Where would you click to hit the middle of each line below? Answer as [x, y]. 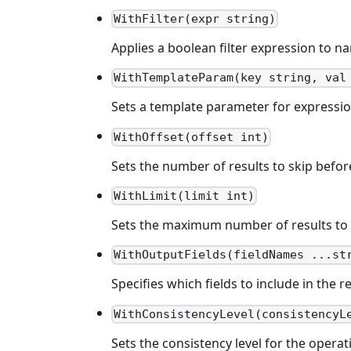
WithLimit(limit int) [185, 196]
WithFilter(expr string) [195, 19]
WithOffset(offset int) [192, 137]
